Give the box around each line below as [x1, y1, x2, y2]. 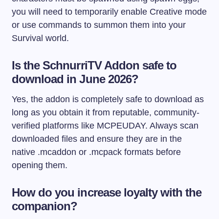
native [12, 147, 38, 157]
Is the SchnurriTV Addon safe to [12, 58, 177, 72]
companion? [12, 199, 78, 213]
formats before [122, 147, 181, 157]
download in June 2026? [12, 72, 138, 86]
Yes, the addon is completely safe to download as [12, 94, 204, 104]
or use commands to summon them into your [12, 20, 186, 30]
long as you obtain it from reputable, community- [12, 107, 199, 117]
